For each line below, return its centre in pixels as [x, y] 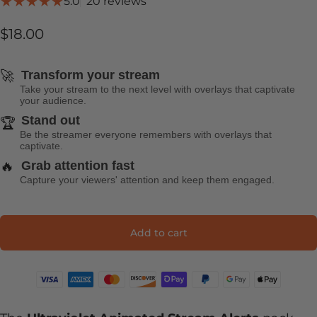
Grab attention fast [78, 166]
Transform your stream [91, 75]
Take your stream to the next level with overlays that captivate [157, 89]
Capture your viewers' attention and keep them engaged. [147, 179]
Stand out [51, 121]
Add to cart [158, 232]
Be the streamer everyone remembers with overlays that [146, 134]
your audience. [53, 100]
